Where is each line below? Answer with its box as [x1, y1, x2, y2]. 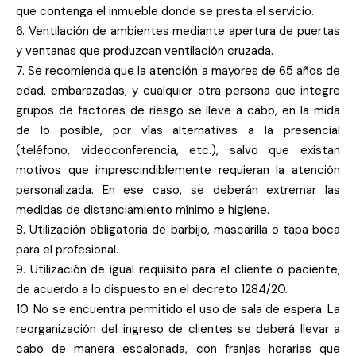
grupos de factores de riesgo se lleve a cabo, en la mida [16, 103, 340, 118]
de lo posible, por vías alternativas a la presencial [16, 122, 340, 138]
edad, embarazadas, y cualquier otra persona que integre [16, 83, 340, 99]
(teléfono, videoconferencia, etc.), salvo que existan [16, 142, 340, 158]
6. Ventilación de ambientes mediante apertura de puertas [16, 23, 340, 39]
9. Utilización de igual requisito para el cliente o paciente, [16, 261, 340, 277]
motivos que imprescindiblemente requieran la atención [16, 162, 340, 178]
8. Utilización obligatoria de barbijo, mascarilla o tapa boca [16, 222, 340, 238]
